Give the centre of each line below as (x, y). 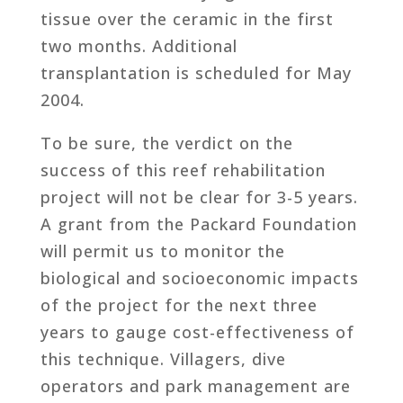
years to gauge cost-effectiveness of (197, 331)
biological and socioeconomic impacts (199, 278)
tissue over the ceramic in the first (187, 18)
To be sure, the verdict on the (166, 143)
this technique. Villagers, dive (163, 358)
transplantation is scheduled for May (196, 72)
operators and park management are (195, 385)
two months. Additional (139, 45)
